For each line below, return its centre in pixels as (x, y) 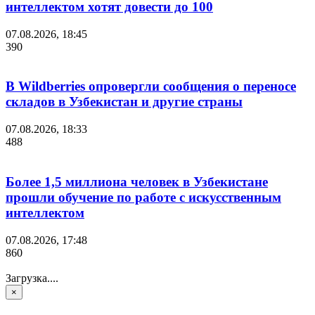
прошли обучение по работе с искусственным (143, 197)
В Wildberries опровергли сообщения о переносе (151, 86)
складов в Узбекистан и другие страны (124, 102)
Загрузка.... (32, 278)
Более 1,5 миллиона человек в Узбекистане (137, 181)
